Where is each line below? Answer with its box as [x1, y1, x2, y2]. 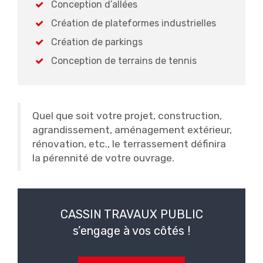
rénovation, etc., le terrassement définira [32, 138, 226, 150]
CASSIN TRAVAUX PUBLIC [60, 207, 203, 221]
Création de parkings [51, 36, 143, 48]
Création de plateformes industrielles [51, 18, 217, 29]
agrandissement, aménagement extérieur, [32, 124, 232, 136]
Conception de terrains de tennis [51, 55, 197, 66]
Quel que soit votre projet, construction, [32, 110, 222, 122]
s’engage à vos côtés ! [73, 224, 190, 238]
